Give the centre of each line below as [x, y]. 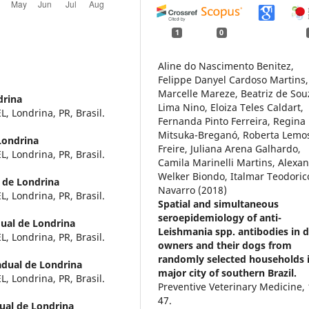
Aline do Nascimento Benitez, [226, 66]
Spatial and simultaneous [219, 204]
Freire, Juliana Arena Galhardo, [230, 149]
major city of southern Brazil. [228, 273]
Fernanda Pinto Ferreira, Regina [232, 121]
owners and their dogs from [225, 246]
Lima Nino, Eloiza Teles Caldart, [231, 108]
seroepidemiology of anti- [220, 218]
